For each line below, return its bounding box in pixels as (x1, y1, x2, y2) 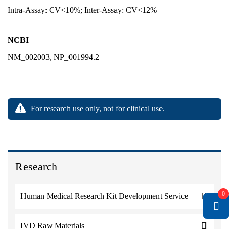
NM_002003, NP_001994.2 (8, 53, 99, 61)
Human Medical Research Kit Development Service (20, 192, 188, 200)
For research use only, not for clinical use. (31, 104, 165, 113)
